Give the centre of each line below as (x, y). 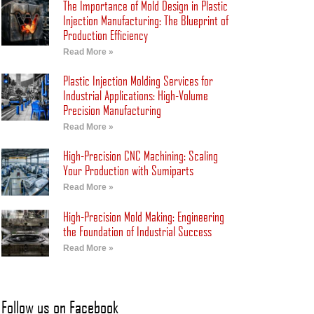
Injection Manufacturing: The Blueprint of (145, 20)
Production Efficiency (105, 35)
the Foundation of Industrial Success (137, 232)
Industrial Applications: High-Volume (135, 95)
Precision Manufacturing (112, 110)
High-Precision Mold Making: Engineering (143, 217)
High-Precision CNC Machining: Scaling (140, 155)
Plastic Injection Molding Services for (138, 80)
